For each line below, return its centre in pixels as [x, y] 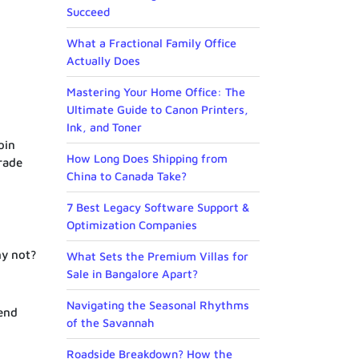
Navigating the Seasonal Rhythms [158, 305]
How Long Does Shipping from [147, 159]
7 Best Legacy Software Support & [158, 208]
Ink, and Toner [104, 127]
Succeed [88, 12]
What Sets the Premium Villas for [157, 256]
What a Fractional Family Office [151, 43]
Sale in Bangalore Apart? [132, 274]
